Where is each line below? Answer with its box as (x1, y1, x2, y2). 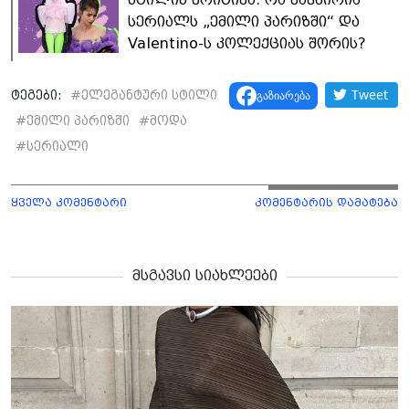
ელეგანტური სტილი (81, 87, 217, 102)
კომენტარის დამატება (255, 195, 398, 209)
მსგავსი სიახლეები (131, 266, 278, 284)
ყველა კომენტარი (11, 195, 127, 209)
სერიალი (26, 138, 89, 153)
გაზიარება (257, 87, 310, 103)
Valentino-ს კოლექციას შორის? (128, 34, 366, 52)
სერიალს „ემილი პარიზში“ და (128, 12, 360, 30)
